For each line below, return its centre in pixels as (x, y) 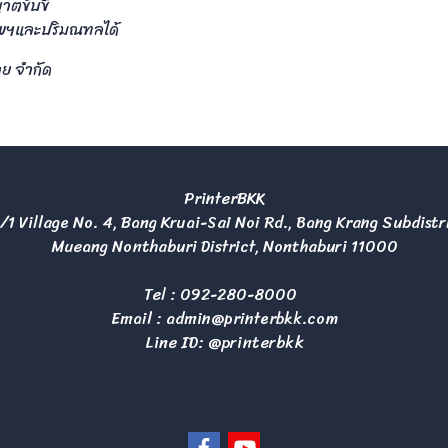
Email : (138, 319)
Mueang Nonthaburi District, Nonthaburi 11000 (224, 247)
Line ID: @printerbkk (224, 343)
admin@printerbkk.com (251, 319)
